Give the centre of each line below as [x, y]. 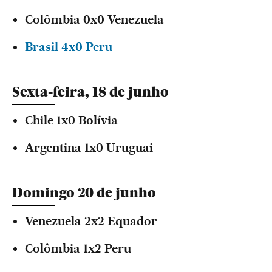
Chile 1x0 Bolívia [71, 120]
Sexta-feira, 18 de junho [90, 92]
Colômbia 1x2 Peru [78, 248]
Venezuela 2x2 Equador [91, 221]
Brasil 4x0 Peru [69, 47]
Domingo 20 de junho [84, 193]
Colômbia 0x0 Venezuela [94, 19]
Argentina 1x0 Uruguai [89, 148]
